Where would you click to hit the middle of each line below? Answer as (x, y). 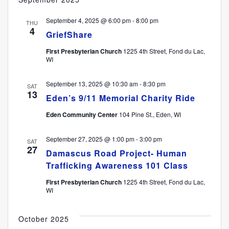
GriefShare (69, 35)
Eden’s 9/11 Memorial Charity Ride (120, 98)
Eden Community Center (82, 115)
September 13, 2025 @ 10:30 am (92, 84)
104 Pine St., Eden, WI (150, 114)
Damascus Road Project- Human (116, 153)
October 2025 (43, 219)
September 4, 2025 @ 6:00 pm (88, 20)
